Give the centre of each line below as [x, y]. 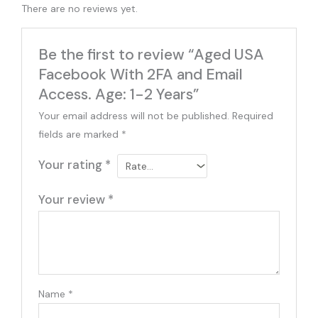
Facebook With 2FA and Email [141, 74]
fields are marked [80, 134]
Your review [73, 199]
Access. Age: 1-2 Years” [119, 94]
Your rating [72, 164]
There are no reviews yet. [79, 9]
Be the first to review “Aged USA [152, 54]
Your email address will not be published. [134, 115]
